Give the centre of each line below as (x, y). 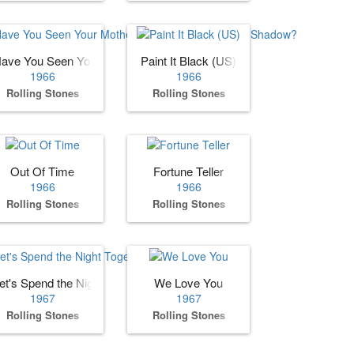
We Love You (188, 282)
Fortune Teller (188, 171)
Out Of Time (42, 171)
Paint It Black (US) (188, 61)
